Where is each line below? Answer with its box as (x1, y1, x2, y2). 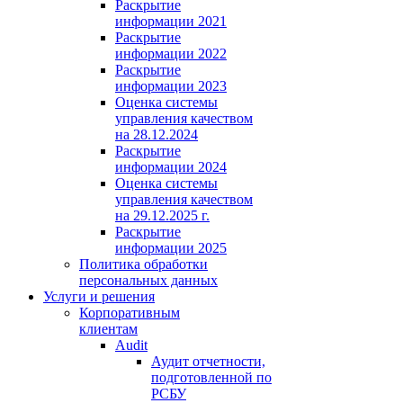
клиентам (79, 320, 138, 336)
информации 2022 (115, 45, 227, 61)
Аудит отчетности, (151, 353, 265, 369)
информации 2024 (115, 158, 227, 175)
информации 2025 (115, 239, 227, 255)
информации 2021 (115, 13, 227, 29)
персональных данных (79, 272, 218, 288)
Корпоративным (79, 304, 180, 320)
